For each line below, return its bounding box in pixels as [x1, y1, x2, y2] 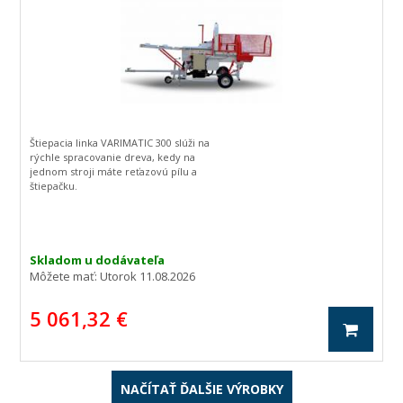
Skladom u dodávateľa [30, 252, 166, 268]
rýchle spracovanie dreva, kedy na [30, 150, 196, 164]
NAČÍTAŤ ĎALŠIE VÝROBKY [120, 381, 283, 398]
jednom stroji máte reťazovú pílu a [30, 165, 198, 178]
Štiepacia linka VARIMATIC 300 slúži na [30, 136, 210, 149]
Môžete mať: [30, 268, 101, 284]
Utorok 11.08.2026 [100, 268, 196, 284]
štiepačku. [30, 179, 78, 193]
